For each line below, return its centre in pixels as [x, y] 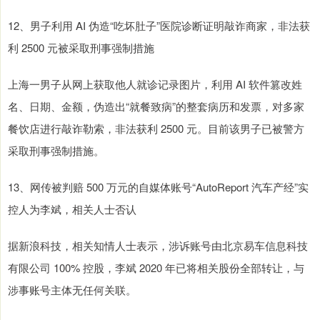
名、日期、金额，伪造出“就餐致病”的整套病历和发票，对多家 [156, 106]
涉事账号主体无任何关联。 [72, 290]
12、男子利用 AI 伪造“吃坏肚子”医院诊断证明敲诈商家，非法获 [159, 26]
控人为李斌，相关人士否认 [72, 209]
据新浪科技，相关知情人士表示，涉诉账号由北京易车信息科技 [158, 246]
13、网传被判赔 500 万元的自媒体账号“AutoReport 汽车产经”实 [158, 187]
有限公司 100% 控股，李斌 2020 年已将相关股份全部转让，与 [156, 268]
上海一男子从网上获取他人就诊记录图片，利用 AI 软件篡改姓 [155, 84]
